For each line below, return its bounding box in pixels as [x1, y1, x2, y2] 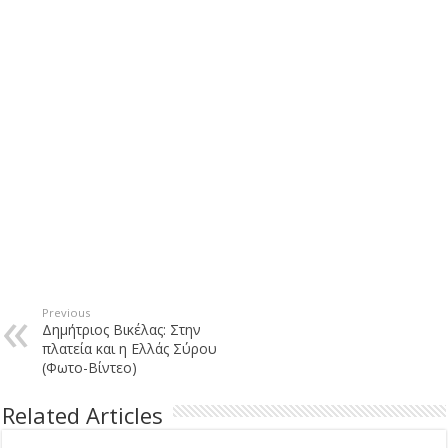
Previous [42, 304, 91, 320]
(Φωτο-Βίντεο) [42, 357, 138, 377]
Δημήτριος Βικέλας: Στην [42, 319, 202, 339]
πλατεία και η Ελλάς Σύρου [42, 338, 218, 358]
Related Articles [2, 399, 164, 430]
